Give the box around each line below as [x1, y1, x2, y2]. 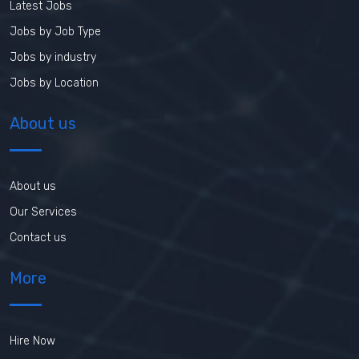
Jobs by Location [10, 76, 99, 91]
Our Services [10, 205, 77, 220]
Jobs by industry [10, 50, 96, 65]
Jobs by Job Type [10, 25, 101, 39]
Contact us [10, 231, 67, 245]
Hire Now [10, 334, 55, 349]
